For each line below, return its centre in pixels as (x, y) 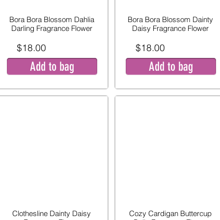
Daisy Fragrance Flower (170, 28)
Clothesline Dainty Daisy (52, 213)
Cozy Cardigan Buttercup (170, 213)
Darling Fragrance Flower (52, 28)
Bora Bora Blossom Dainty (170, 19)
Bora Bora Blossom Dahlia (52, 19)
